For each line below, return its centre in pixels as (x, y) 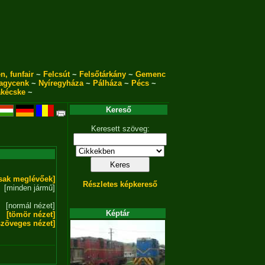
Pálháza (107, 83)
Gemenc (150, 74)
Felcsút (56, 74)
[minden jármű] (30, 188)
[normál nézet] (30, 206)
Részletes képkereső (120, 184)
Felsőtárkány (102, 74)
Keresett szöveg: (120, 129)
